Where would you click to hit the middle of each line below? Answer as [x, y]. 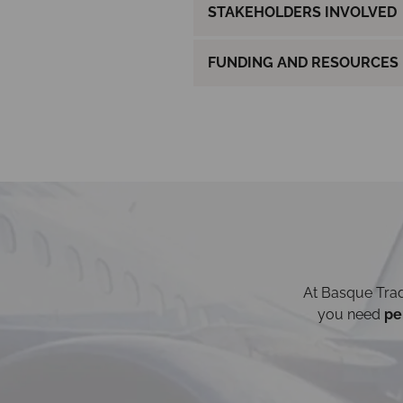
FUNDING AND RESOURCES [303, 62]
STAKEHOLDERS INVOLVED [302, 12]
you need [351, 314]
